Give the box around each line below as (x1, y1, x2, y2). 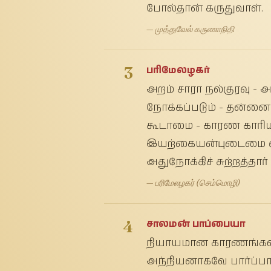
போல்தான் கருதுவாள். (146, 1, 263, 16)
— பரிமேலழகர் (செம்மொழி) (146, 177, 240, 188)
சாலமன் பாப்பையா (146, 217, 245, 231)
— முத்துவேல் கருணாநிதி (146, 24, 234, 34)
